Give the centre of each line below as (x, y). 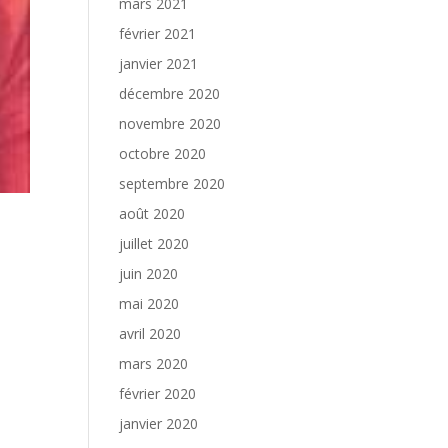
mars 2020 (154, 363)
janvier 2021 (159, 63)
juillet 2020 (154, 243)
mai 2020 (149, 303)
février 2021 (158, 33)
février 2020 (158, 393)
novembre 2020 (170, 123)
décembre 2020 (170, 93)
